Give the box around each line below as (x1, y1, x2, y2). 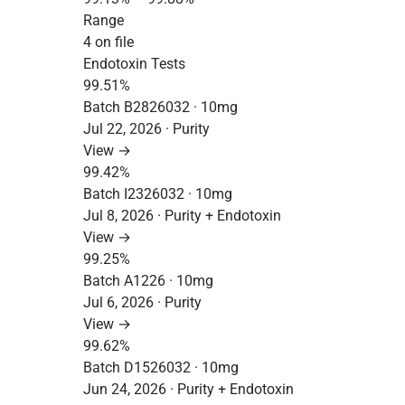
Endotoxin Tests (83, 55, 185, 72)
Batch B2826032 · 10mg (83, 99, 238, 116)
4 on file (83, 33, 134, 51)
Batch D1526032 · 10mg (83, 359, 239, 376)
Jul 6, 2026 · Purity (83, 294, 202, 311)
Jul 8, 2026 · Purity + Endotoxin (83, 207, 281, 224)
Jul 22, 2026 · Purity (83, 120, 210, 137)
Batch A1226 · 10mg (83, 272, 213, 289)
